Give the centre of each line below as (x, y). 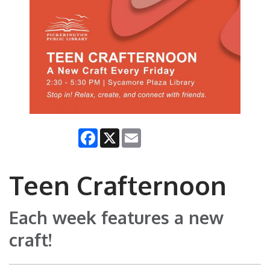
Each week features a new (116, 217)
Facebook (117, 133)
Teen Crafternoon (118, 185)
